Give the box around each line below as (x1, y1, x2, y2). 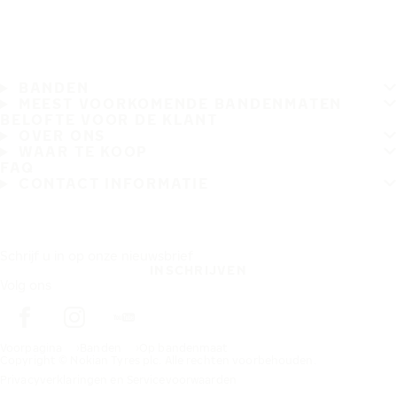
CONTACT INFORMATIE (18, 175, 209, 192)
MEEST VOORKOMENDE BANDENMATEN (18, 95, 343, 113)
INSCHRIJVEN (149, 262, 248, 277)
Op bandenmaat (139, 341, 229, 354)
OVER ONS (18, 127, 106, 144)
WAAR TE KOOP (18, 143, 149, 160)
